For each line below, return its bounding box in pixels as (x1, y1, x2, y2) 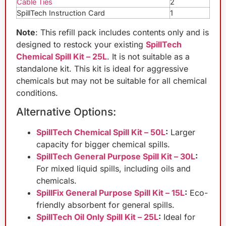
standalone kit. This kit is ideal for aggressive (16, 63, 188, 74)
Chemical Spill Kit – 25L (16, 51, 107, 62)
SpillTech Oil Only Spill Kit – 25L (36, 212, 158, 222)
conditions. (16, 87, 58, 98)
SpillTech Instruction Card (17, 8, 105, 17)
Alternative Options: (16, 105, 116, 119)
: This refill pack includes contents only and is (35, 27, 209, 37)
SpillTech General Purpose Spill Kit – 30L (36, 151, 195, 162)
